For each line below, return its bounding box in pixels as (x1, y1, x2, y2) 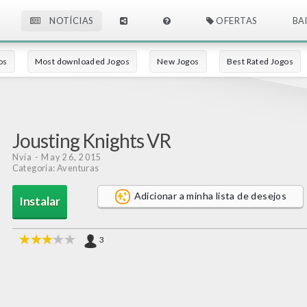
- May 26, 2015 (32, 152, 102, 162)
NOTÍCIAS (47, 15, 93, 27)
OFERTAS (214, 15, 257, 27)
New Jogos (157, 56, 199, 66)
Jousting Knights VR (12, 129, 171, 152)
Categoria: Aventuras (12, 162, 99, 173)
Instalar (19, 193, 60, 208)
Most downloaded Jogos (34, 56, 130, 66)
